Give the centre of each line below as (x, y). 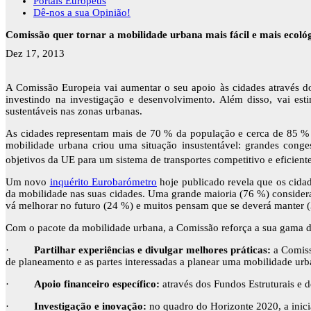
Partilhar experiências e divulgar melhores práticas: (154, 250)
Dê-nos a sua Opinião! (82, 12)
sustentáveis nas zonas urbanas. (74, 111)
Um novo (28, 182)
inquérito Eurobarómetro (103, 182)
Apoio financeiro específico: (98, 284)
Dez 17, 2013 (35, 54)
